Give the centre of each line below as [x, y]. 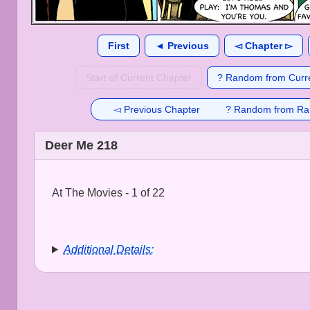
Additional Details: [108, 249]
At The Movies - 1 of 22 [108, 193]
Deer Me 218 [81, 145]
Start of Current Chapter [138, 77]
